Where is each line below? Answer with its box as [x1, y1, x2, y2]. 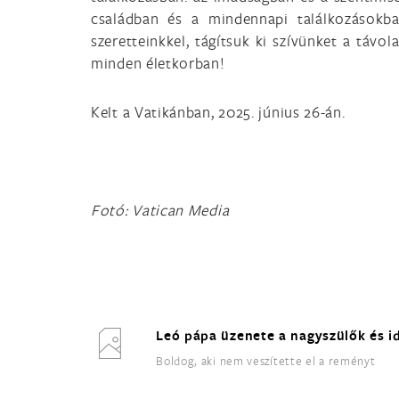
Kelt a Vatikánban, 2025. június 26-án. [91, 102, 346, 122]
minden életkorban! [91, 53, 225, 73]
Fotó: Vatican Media [91, 199, 230, 220]
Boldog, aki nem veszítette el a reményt [156, 353, 376, 369]
